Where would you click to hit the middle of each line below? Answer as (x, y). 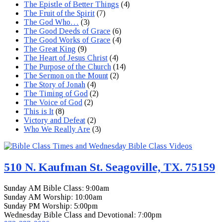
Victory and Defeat (55, 120)
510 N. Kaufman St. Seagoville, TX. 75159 (110, 167)
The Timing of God (56, 93)
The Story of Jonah (55, 84)
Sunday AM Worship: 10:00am (53, 197)
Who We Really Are (57, 129)
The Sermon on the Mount (66, 75)
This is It (39, 111)
